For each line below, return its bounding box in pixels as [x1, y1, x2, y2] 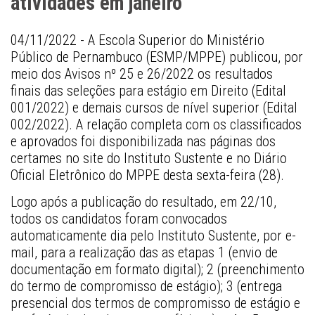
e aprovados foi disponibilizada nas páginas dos [11, 133, 276, 150]
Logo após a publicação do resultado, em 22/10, [11, 193, 276, 210]
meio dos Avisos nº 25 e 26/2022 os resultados [11, 65, 273, 83]
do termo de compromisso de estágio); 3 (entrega [11, 277, 282, 295]
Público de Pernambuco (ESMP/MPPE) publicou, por [11, 49, 303, 66]
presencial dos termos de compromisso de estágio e [11, 294, 300, 311]
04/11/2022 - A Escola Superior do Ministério [11, 32, 264, 49]
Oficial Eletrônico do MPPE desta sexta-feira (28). [11, 167, 288, 184]
